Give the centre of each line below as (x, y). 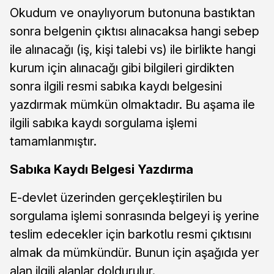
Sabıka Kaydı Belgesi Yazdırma (102, 169)
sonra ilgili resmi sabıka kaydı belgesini (116, 86)
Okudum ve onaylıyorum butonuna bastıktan (132, 13)
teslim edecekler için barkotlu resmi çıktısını (131, 234)
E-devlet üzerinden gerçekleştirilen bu (116, 197)
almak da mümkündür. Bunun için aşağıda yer (135, 252)
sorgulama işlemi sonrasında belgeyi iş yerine (135, 216)
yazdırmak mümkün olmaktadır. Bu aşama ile (132, 104)
